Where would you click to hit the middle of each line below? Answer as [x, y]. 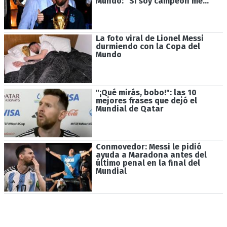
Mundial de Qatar [129, 109]
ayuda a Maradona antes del [151, 155]
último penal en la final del [148, 163]
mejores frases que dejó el [146, 101]
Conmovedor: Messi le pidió [148, 146]
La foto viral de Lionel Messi [149, 39]
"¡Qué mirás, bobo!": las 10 [146, 93]
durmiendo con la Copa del [148, 47]
